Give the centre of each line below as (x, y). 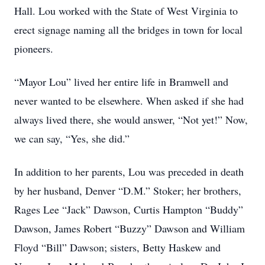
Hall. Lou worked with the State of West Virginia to (126, 11)
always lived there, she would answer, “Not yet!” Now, (131, 119)
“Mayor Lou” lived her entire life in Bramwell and (121, 82)
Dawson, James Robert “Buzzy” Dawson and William (130, 228)
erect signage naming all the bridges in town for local (128, 30)
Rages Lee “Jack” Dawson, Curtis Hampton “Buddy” (129, 209)
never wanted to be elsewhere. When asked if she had (129, 101)
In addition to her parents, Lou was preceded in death (129, 172)
